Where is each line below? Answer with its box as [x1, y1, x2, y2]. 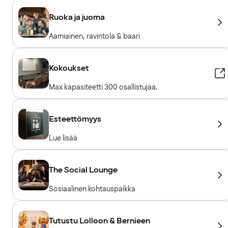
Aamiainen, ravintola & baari [49, 31, 140, 41]
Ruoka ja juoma [49, 11, 105, 23]
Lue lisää [49, 133, 77, 143]
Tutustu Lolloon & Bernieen [49, 215, 150, 226]
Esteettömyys [49, 113, 101, 125]
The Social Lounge [49, 164, 118, 176]
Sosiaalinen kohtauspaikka [49, 184, 135, 194]
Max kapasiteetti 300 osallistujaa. [49, 82, 158, 92]
